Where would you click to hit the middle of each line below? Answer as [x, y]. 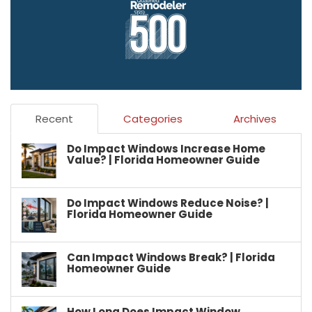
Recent [54, 119]
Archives [255, 119]
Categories [153, 119]
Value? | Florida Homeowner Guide [163, 160]
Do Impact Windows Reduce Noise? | [168, 203]
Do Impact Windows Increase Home [166, 149]
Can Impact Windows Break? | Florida [171, 257]
